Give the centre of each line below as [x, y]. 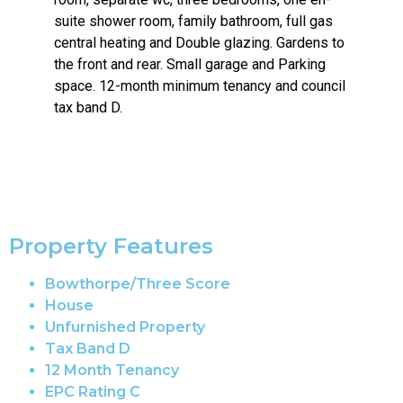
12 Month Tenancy [112, 370]
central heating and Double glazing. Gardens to [199, 42]
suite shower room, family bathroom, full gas [193, 21]
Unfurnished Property [125, 327]
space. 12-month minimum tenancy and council [200, 85]
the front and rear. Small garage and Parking [190, 64]
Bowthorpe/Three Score [138, 283]
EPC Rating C [93, 391]
